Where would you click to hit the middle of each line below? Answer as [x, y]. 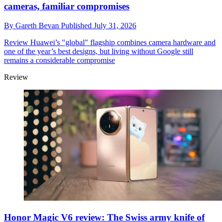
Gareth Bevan [38, 25]
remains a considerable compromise [59, 60]
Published [77, 25]
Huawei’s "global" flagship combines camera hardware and [122, 42]
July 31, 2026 [115, 25]
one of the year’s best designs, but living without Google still [99, 51]
